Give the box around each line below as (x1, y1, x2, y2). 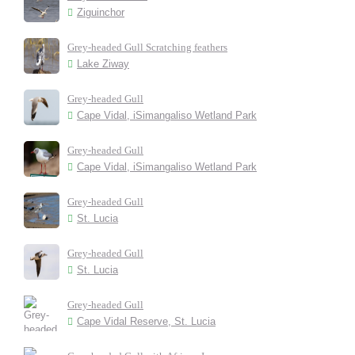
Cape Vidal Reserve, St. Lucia (77, 315, 216, 327)
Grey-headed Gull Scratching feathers (67, 41, 227, 53)
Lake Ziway (77, 58, 129, 70)
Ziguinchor (77, 6, 124, 18)
